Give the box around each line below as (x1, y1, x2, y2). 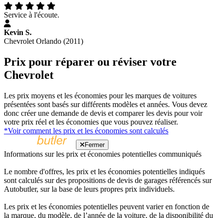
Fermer (85, 141, 105, 149)
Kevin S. (4, 28, 32, 37)
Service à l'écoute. (4, 11, 59, 19)
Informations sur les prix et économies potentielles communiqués (4, 150, 201, 159)
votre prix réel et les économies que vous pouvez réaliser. (4, 118, 178, 127)
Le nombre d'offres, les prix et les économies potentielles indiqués (4, 167, 205, 176)
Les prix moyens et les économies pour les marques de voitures (4, 91, 197, 100)
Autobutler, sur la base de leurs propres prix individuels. (4, 185, 175, 194)
